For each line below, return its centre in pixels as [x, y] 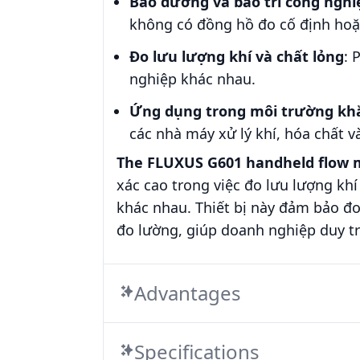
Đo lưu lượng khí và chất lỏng [237, 56]
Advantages [188, 293]
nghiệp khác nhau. [192, 79]
